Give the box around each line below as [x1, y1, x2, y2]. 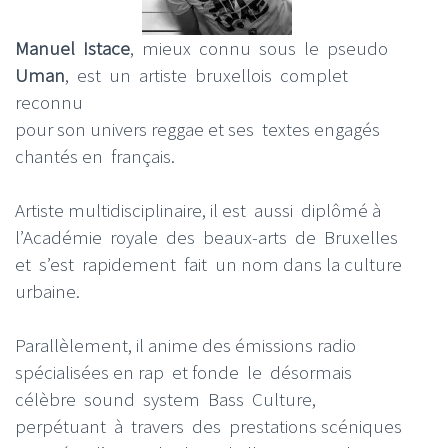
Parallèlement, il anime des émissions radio [15, 332, 356, 357]
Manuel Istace [15, 36, 130, 60]
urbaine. [15, 278, 80, 303]
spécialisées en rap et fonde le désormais [15, 359, 356, 384]
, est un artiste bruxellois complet [65, 63, 352, 87]
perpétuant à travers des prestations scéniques [15, 413, 402, 438]
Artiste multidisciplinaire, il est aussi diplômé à [15, 197, 385, 222]
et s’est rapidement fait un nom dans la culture [15, 251, 402, 276]
